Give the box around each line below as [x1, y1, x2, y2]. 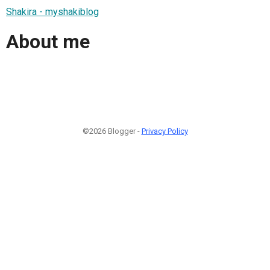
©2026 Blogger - [82, 126, 142, 136]
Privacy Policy [141, 126, 188, 136]
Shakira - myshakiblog [6, 5, 99, 17]
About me [6, 30, 90, 54]
